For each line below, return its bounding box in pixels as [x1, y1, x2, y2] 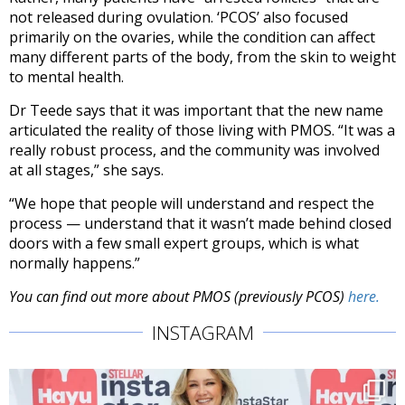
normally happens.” [9, 253, 140, 274]
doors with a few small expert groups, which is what [9, 233, 359, 254]
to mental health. [9, 67, 124, 88]
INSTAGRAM [151, 320, 254, 346]
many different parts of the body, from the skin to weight [9, 47, 396, 68]
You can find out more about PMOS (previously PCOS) [9, 287, 348, 307]
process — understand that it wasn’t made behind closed [9, 213, 391, 234]
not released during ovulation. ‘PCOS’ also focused [9, 7, 348, 28]
